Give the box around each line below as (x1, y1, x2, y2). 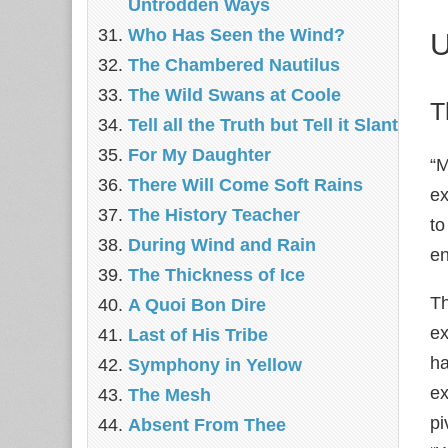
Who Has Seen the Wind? (128, 25, 345, 45)
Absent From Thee (128, 415, 286, 435)
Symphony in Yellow (128, 355, 302, 375)
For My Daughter (128, 145, 271, 165)
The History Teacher (128, 205, 300, 225)
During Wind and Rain (128, 235, 316, 255)
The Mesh (128, 385, 211, 405)
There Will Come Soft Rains (128, 175, 363, 195)
